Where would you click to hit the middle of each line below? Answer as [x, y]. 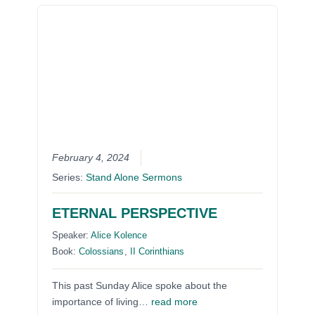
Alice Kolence [119, 236]
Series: [69, 178]
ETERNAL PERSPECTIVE [135, 213]
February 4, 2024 [91, 158]
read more [175, 302]
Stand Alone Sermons [134, 178]
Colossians [102, 252]
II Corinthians [157, 252]
